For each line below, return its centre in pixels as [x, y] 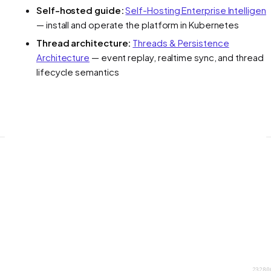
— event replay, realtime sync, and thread [177, 57]
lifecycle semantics [78, 71]
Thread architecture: [84, 42]
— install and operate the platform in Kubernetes [138, 24]
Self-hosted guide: [80, 10]
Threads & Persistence [181, 42]
